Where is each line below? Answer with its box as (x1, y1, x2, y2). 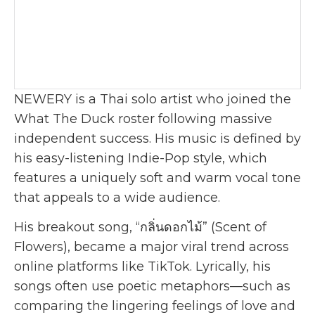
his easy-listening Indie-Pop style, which (14, 150, 267, 166)
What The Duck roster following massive (14, 111, 272, 127)
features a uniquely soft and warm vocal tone (14, 170, 301, 186)
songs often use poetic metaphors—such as (14, 278, 290, 295)
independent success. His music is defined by (14, 131, 301, 146)
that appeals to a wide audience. (14, 190, 220, 205)
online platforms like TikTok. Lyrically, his (14, 259, 271, 275)
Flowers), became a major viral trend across (14, 239, 289, 255)
